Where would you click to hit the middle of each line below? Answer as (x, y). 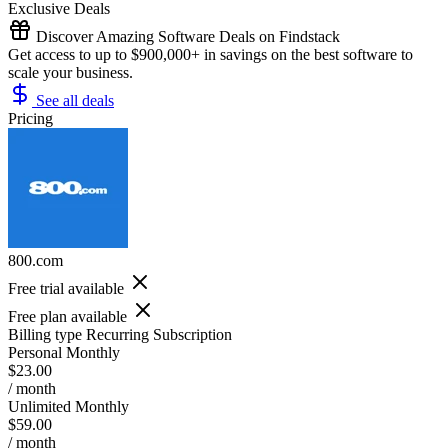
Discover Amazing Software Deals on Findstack (186, 36)
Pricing (30, 118)
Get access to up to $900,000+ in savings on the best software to (210, 54)
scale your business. (70, 72)
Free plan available (67, 316)
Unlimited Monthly (68, 406)
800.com (35, 260)
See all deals (73, 100)
